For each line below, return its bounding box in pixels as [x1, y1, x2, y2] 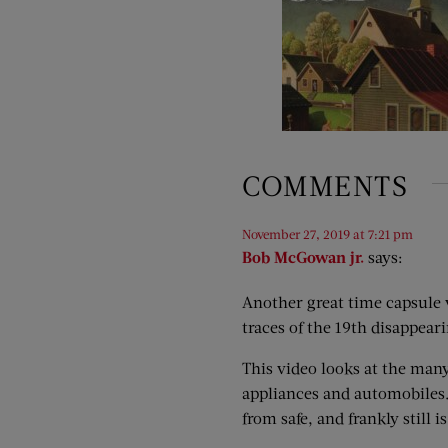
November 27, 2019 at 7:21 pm [242, 226, 413, 242]
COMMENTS [242, 168, 409, 202]
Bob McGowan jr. [242, 247, 364, 266]
